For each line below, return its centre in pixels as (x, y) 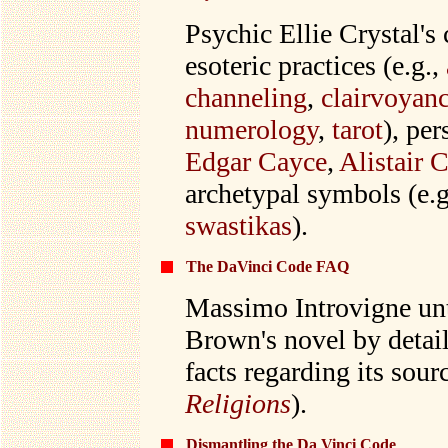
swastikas (238, 225)
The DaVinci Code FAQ (267, 266)
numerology (251, 129)
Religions (238, 403)
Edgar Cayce (256, 161)
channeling (246, 97)
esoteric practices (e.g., (315, 65)
